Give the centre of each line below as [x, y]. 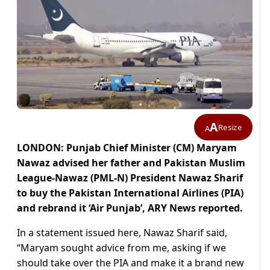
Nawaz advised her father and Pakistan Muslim [131, 163]
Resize [230, 127]
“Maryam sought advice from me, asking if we [121, 248]
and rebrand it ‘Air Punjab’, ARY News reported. [130, 208]
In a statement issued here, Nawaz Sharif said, [122, 233]
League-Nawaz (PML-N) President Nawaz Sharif [130, 178]
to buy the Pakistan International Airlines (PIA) [130, 193]
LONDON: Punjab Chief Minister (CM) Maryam [127, 148]
